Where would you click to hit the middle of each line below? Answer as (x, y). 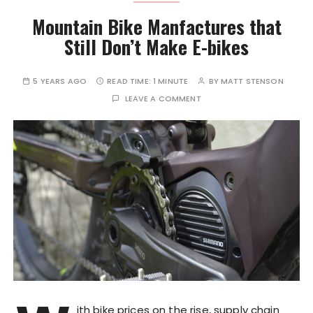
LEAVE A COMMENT (163, 99)
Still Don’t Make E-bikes (156, 47)
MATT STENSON (252, 81)
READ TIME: (130, 81)
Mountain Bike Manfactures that (156, 27)
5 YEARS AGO (60, 81)
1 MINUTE (171, 81)
